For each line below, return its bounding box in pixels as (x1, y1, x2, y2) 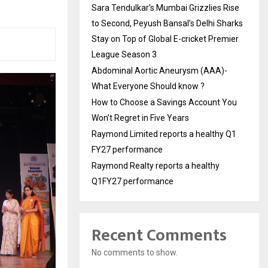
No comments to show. (92, 247, 178, 257)
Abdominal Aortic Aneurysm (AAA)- (92, 65, 227, 75)
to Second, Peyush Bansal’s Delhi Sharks (92, 18, 243, 28)
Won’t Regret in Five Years (92, 112, 189, 123)
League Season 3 (92, 49, 157, 59)
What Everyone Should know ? (92, 81, 205, 91)
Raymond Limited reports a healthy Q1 (92, 129, 236, 139)
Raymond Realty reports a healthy (92, 160, 220, 170)
